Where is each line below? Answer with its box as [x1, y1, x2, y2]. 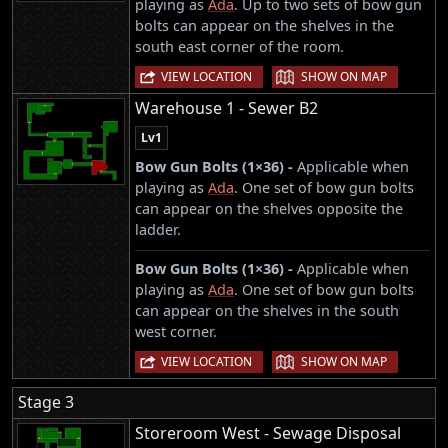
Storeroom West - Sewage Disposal [135, 422, 401, 445]
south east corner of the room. [135, 36, 344, 56]
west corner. [135, 322, 217, 341]
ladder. [135, 220, 181, 239]
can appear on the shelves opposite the [135, 199, 403, 218]
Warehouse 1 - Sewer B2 [135, 97, 318, 119]
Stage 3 [18, 391, 74, 414]
